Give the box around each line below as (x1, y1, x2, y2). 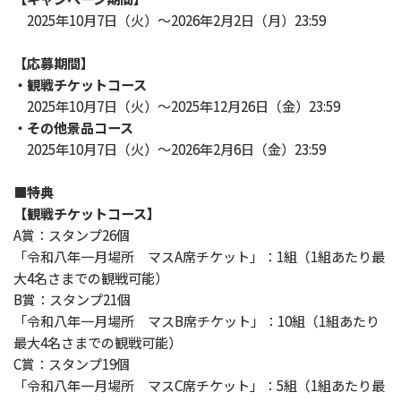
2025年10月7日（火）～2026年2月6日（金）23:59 (13, 140, 326, 159)
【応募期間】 (13, 54, 94, 73)
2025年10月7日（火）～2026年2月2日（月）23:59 (13, 11, 326, 30)
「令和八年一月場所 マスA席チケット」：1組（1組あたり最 (13, 247, 385, 267)
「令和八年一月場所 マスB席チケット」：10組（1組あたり (13, 311, 380, 331)
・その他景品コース (13, 118, 133, 138)
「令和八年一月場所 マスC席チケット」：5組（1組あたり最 (13, 376, 385, 396)
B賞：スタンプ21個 (13, 290, 131, 310)
